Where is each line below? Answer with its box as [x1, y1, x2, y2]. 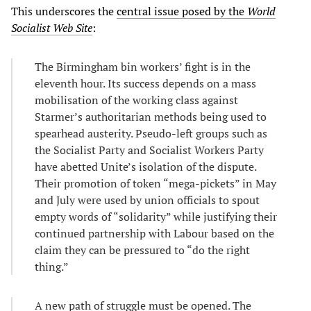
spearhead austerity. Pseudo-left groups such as [35, 125, 267, 141]
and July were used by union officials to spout [35, 192, 260, 208]
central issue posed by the [117, 3, 247, 19]
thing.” [35, 258, 69, 274]
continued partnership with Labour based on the [35, 225, 274, 241]
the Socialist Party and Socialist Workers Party [35, 142, 264, 158]
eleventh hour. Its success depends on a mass [35, 75, 256, 91]
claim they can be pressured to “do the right [35, 242, 250, 258]
